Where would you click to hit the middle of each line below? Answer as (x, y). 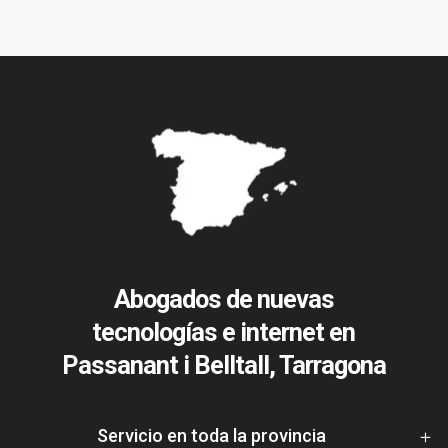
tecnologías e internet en (224, 332)
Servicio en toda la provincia (211, 435)
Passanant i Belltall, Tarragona (223, 365)
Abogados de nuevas (223, 299)
